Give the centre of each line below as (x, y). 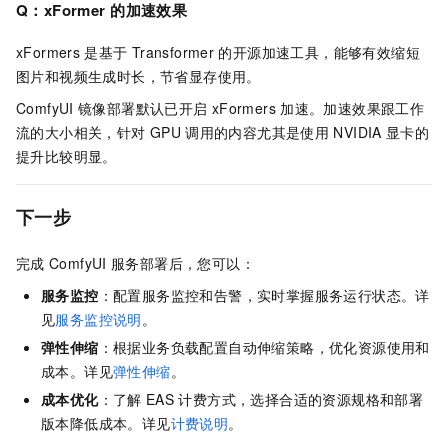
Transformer (173, 51)
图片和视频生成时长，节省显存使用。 (138, 75)
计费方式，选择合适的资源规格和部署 (301, 398)
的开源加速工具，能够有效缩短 (319, 51)
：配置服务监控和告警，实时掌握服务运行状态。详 (264, 294)
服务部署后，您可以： (183, 262)
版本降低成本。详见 (106, 422)
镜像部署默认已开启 (143, 107)
